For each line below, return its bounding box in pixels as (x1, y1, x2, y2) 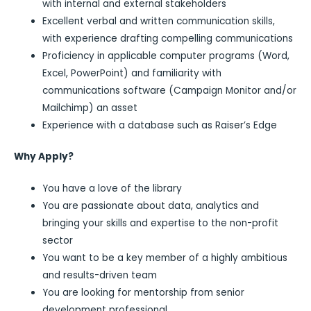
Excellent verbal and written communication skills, (42, 14, 276, 28)
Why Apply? (14, 150, 74, 164)
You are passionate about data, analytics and (42, 199, 260, 212)
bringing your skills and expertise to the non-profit (42, 216, 279, 230)
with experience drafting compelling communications (42, 31, 294, 45)
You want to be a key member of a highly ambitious (42, 251, 288, 264)
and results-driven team (42, 268, 158, 282)
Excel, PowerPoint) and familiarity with (42, 66, 222, 80)
